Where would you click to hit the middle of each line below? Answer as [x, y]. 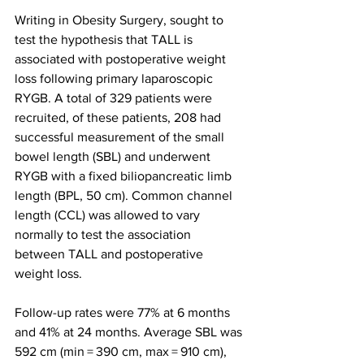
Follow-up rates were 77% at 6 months [124, 313]
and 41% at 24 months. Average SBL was [130, 332]
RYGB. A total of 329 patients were [115, 98]
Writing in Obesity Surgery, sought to [121, 20]
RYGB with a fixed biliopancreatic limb [125, 176]
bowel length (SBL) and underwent [114, 157]
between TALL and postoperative [110, 254]
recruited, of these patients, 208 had [119, 118]
